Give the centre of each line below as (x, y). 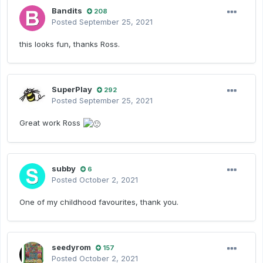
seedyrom (71, 247)
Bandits (67, 11)
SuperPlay (72, 90)
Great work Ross (51, 123)
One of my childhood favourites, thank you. (99, 202)
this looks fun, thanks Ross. (70, 44)
